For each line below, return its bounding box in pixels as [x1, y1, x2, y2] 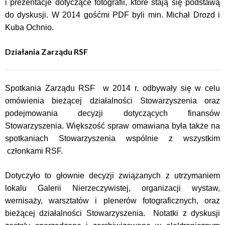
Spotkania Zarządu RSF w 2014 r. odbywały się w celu [5, 84, 220, 92]
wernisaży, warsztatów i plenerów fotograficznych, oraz [5, 196, 220, 205]
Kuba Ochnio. [5, 23, 54, 32]
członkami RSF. [5, 147, 63, 155]
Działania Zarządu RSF [5, 47, 88, 56]
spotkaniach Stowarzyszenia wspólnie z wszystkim [5, 134, 220, 143]
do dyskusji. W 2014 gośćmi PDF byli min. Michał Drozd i [5, 11, 220, 19]
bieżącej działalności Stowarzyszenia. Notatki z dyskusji [5, 209, 220, 217]
